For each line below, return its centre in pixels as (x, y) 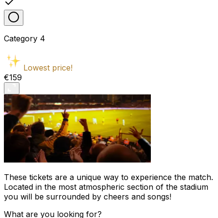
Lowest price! (48, 68)
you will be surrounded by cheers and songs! (88, 197)
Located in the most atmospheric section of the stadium (106, 187)
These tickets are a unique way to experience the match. (109, 177)
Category (21, 39)
